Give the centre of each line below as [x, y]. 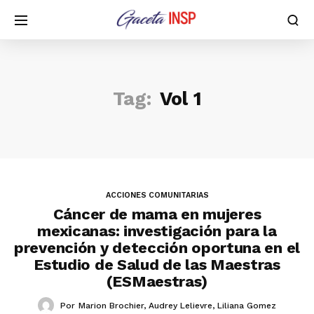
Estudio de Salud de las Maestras [157, 265]
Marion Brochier [111, 306]
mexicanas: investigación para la [157, 231]
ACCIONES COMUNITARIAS [157, 195]
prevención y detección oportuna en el [157, 248]
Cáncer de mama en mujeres [157, 214]
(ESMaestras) [157, 281]
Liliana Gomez [247, 306]
